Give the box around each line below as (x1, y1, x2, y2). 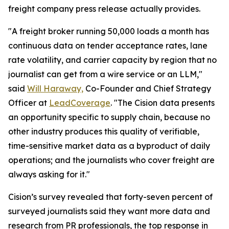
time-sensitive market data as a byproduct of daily (8, 141, 210, 151)
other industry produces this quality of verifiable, (8, 126, 199, 136)
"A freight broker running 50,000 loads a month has (8, 26, 209, 36)
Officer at (8, 98, 49, 108)
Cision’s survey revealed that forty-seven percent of (8, 192, 213, 202)
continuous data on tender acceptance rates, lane (8, 40, 208, 51)
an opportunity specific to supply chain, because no (8, 112, 210, 122)
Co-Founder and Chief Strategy (83, 83, 211, 94)
